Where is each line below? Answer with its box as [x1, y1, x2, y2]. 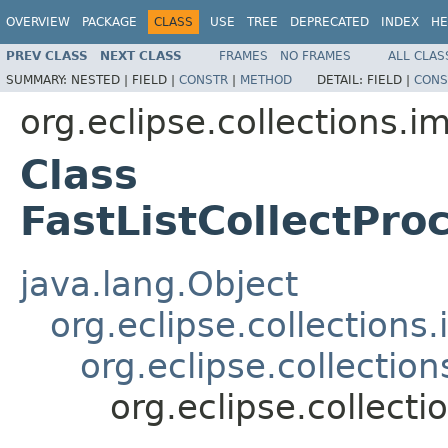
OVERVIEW [6, 15, 70, 29]
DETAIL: [317, 72, 367, 87]
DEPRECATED [290, 15, 369, 29]
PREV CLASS [6, 48, 88, 63]
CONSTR [179, 72, 228, 87]
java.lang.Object [20, 263, 298, 304]
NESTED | [71, 72, 132, 87]
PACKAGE [82, 15, 137, 29]
